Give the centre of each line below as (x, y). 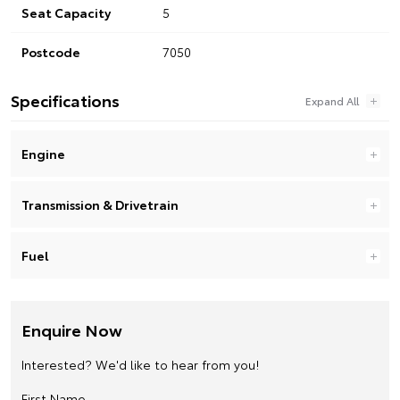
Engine (43, 153)
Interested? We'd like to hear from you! (140, 364)
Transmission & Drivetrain (100, 204)
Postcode (51, 51)
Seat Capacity (66, 12)
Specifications (65, 100)
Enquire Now (72, 329)
